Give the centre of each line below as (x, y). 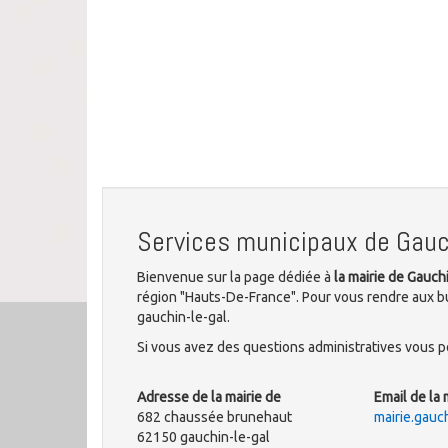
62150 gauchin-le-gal (203, 437)
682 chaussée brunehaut (214, 417)
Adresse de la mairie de (209, 397)
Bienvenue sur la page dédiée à (235, 277)
